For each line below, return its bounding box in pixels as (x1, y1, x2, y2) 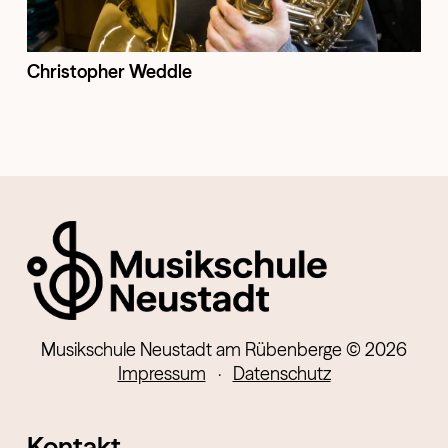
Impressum (117, 362, 206, 386)
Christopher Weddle (27, 59, 192, 83)
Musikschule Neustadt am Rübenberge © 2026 (41, 338, 407, 362)
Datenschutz (232, 362, 331, 386)
